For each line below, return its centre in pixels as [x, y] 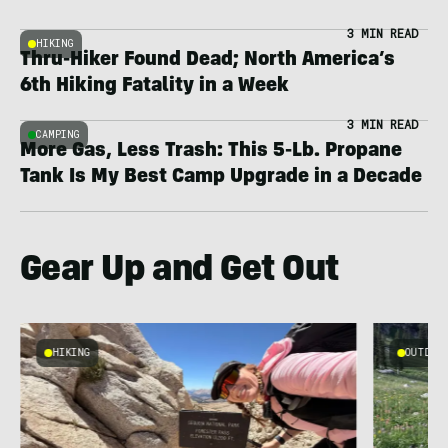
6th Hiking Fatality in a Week [154, 87]
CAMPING [58, 134]
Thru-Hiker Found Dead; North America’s [207, 61]
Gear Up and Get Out [179, 272]
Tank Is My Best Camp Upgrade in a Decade [221, 178]
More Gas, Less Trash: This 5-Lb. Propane [211, 152]
